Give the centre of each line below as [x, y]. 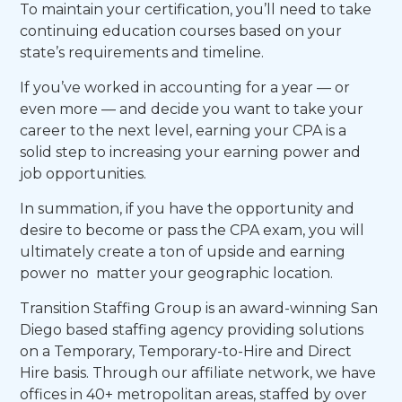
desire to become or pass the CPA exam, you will [192, 230]
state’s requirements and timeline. [142, 52]
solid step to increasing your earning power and [191, 152]
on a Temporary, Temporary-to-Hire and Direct [186, 351]
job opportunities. [83, 174]
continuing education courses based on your [181, 31]
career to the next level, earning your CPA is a [184, 131]
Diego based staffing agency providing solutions [192, 330]
